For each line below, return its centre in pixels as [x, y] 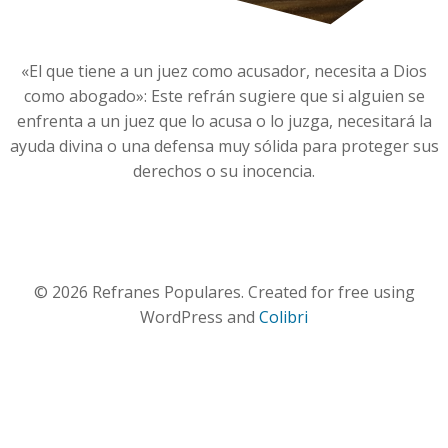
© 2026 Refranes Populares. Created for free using [224, 292]
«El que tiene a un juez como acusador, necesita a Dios [224, 71]
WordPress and [199, 317]
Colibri [283, 317]
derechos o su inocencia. [224, 171]
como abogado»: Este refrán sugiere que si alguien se [224, 96]
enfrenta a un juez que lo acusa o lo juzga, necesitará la [224, 121]
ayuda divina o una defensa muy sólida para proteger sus [224, 146]
